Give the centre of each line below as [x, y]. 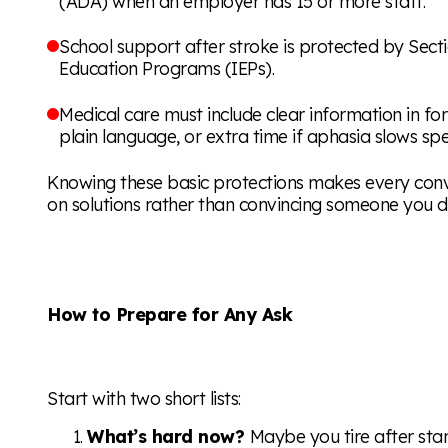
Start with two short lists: [144, 398]
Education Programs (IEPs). [167, 68]
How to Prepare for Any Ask [170, 313]
